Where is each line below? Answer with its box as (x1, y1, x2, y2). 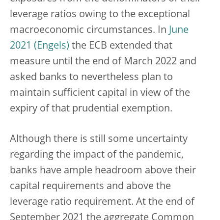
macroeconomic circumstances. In (10, 26, 169, 35)
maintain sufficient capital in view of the (10, 88, 190, 98)
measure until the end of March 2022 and (10, 57, 196, 67)
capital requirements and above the (10, 182, 171, 192)
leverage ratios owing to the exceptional (10, 10, 190, 20)
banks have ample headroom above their (10, 166, 196, 176)
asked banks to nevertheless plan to (10, 73, 173, 82)
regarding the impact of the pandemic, (10, 150, 184, 160)
